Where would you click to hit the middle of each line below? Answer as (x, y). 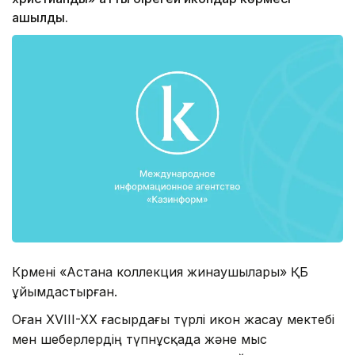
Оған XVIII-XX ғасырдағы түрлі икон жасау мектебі (173, 319)
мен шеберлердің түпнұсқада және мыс (139, 339)
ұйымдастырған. (65, 291)
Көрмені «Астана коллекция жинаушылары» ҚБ (160, 271)
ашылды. (40, 18)
